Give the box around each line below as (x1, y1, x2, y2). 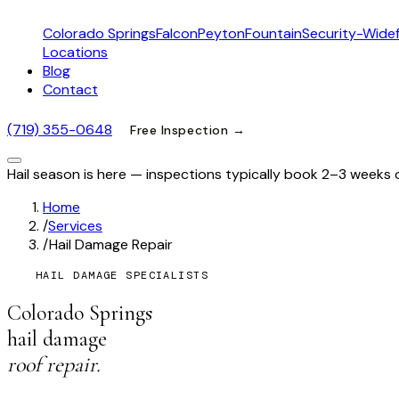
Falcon (156, 24, 198, 43)
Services (48, 216, 102, 236)
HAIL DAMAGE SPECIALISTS (36, 268, 209, 283)
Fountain (245, 24, 302, 43)
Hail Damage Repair (49, 235, 173, 255)
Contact (43, 80, 98, 99)
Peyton (198, 24, 245, 43)
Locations (43, 43, 108, 61)
